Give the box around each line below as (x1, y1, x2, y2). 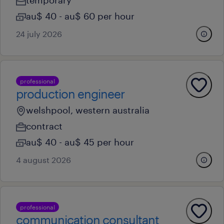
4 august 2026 (16, 155, 71, 164)
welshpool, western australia (26, 104, 149, 115)
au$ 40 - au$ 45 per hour (26, 136, 134, 147)
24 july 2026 (16, 29, 62, 38)
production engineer (16, 86, 124, 101)
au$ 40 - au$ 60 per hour (26, 10, 134, 21)
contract (26, 120, 62, 131)
